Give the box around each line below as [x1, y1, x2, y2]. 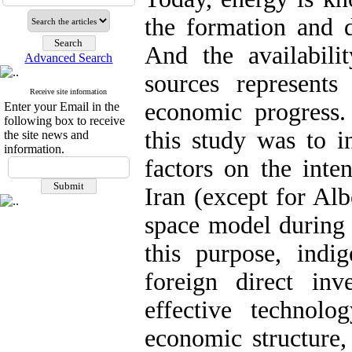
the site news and [4, 128, 89, 141]
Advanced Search [24, 51, 113, 64]
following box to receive [4, 114, 125, 127]
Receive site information [30, 87, 108, 96]
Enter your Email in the [4, 100, 119, 113]
